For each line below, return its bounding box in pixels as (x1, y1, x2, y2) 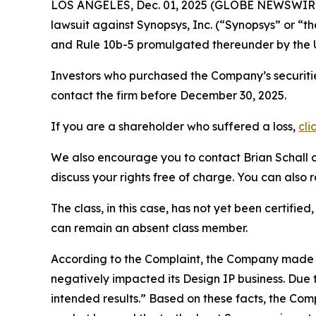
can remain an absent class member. (51, 221, 248, 236)
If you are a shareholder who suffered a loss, (51, 119, 298, 134)
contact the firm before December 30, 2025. (51, 88, 286, 103)
